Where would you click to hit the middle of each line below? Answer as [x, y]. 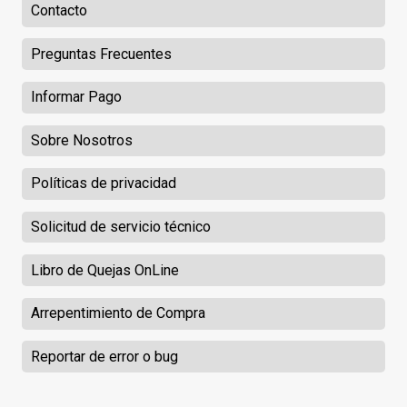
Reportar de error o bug [104, 356]
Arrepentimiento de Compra [118, 313]
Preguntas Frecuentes [101, 54]
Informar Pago [76, 97]
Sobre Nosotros [81, 140]
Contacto [59, 11]
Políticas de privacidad [103, 184]
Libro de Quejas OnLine [104, 270]
